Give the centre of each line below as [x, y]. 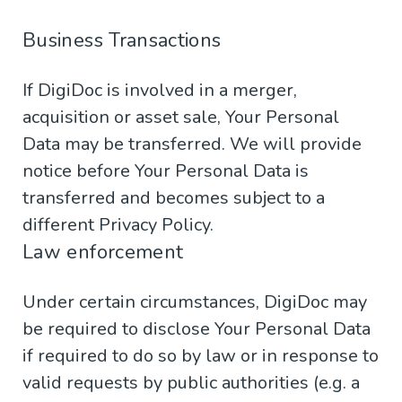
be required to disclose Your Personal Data [197, 329]
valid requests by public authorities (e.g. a [191, 383]
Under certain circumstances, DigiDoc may [195, 302]
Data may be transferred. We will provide [192, 144]
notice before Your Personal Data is [166, 171]
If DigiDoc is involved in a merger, [160, 91]
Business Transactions [122, 41]
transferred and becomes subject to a [174, 198]
